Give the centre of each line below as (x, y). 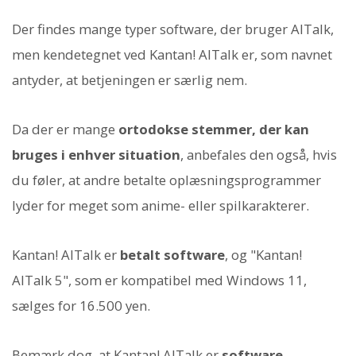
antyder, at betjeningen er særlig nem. (130, 79)
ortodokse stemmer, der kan (214, 129)
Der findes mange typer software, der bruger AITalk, (173, 29)
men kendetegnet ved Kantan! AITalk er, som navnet (172, 54)
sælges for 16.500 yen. (81, 306)
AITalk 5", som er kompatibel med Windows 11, (159, 281)
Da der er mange (65, 129)
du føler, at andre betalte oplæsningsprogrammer (166, 180)
